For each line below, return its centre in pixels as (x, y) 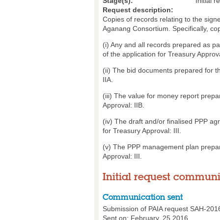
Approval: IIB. (124, 105)
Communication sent (143, 197)
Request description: (138, 10)
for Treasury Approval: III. (142, 131)
